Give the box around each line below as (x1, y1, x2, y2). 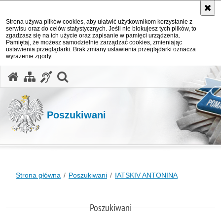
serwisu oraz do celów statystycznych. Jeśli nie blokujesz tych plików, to (6, 25, 196, 32)
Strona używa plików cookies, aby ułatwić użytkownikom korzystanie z (6, 18, 192, 25)
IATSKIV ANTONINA (115, 171, 178, 179)
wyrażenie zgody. (6, 53, 52, 60)
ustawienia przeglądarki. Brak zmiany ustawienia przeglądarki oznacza (6, 46, 196, 53)
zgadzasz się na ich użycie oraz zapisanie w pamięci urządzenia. (6, 32, 180, 39)
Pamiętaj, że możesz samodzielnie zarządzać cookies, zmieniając (6, 39, 182, 46)
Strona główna (16, 171, 61, 179)
